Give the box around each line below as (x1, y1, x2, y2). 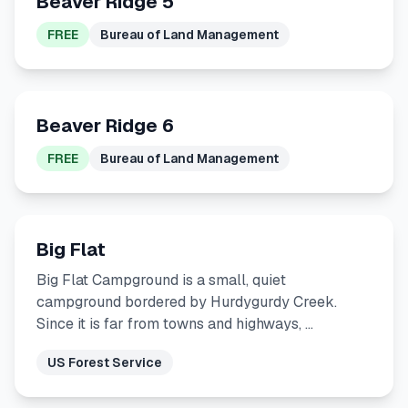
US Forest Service (47, 354, 162, 371)
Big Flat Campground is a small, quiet (36, 270, 286, 290)
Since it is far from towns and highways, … (36, 314, 313, 333)
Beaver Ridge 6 (36, 114, 174, 138)
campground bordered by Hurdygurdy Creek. (36, 292, 337, 311)
